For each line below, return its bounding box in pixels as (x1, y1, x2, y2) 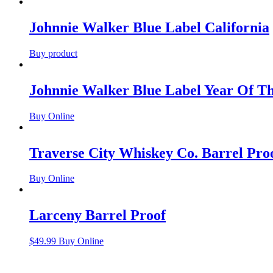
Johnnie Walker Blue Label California (29, 19, 269, 35)
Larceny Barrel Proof (29, 207, 166, 224)
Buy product (29, 48, 77, 58)
